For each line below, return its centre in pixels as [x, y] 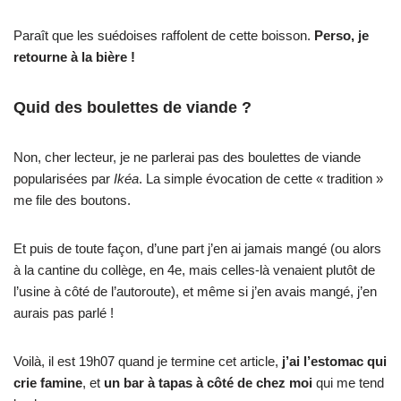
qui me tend [348, 382]
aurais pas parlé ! [64, 312]
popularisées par [64, 178]
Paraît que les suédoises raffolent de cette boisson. [164, 35]
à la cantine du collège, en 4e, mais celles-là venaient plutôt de [194, 269]
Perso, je [341, 35]
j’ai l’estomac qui [334, 361]
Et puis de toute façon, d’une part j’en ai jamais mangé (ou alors [197, 248]
